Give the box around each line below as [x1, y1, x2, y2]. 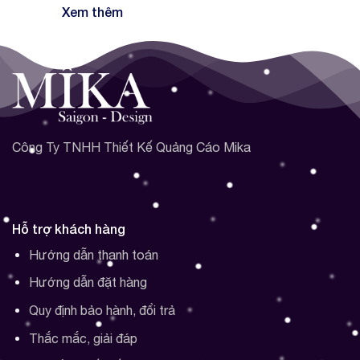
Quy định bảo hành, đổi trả [28, 302, 175, 317]
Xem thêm [61, 3, 123, 19]
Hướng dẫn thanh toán [28, 247, 158, 262]
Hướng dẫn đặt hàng [28, 275, 147, 290]
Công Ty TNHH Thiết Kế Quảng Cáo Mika [12, 139, 251, 154]
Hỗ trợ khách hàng [12, 220, 125, 236]
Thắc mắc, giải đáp [28, 330, 137, 346]
